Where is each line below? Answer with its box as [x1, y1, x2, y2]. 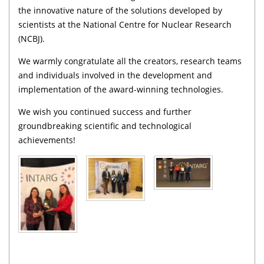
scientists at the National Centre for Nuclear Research [18, 19, 232, 30]
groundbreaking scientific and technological [18, 120, 192, 131]
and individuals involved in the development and [18, 70, 212, 81]
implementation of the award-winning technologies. [18, 84, 223, 95]
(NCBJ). [18, 33, 45, 44]
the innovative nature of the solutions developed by [18, 5, 222, 16]
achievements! [18, 134, 75, 146]
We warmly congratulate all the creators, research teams [18, 55, 242, 67]
